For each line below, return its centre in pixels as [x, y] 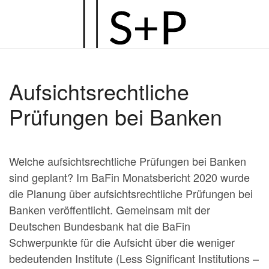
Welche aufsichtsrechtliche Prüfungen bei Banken [128, 161]
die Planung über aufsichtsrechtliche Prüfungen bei [131, 193]
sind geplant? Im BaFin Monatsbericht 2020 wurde [129, 177]
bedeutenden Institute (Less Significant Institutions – [134, 258]
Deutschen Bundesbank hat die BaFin [100, 226]
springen [48, 67]
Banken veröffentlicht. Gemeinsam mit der [110, 210]
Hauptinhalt [54, 51]
